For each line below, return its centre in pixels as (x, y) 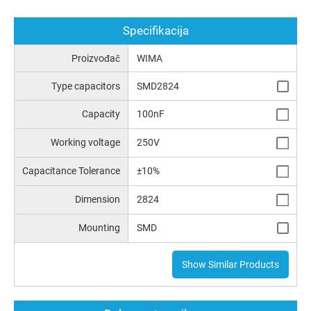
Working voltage (86, 143)
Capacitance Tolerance (72, 171)
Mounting (100, 227)
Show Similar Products (230, 264)
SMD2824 (158, 86)
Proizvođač (96, 59)
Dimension (98, 200)
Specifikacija (155, 31)
